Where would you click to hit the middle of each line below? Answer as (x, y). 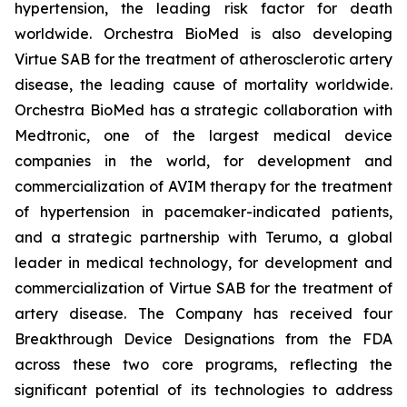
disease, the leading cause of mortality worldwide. (203, 84)
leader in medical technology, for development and (203, 263)
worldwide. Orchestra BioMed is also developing (203, 34)
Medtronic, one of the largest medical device (203, 135)
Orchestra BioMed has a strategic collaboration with (203, 110)
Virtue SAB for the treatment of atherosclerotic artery (203, 59)
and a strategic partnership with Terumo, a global (203, 237)
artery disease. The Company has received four (203, 313)
